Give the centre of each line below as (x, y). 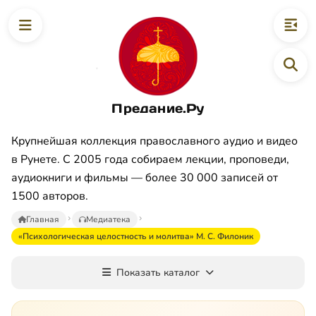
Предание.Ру (158, 108)
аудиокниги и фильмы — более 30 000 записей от (145, 177)
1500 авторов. (50, 196)
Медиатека (108, 219)
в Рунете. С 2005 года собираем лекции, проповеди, (150, 159)
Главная (43, 219)
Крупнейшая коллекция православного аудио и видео (154, 141)
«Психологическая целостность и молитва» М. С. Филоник (136, 236)
